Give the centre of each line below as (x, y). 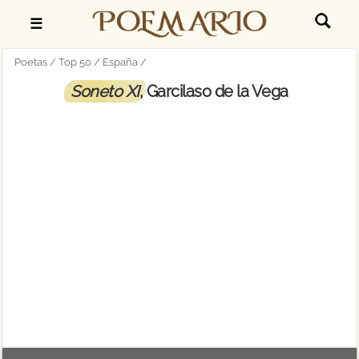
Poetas (31, 62)
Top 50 (75, 62)
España (121, 62)
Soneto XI (105, 91)
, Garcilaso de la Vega (214, 91)
